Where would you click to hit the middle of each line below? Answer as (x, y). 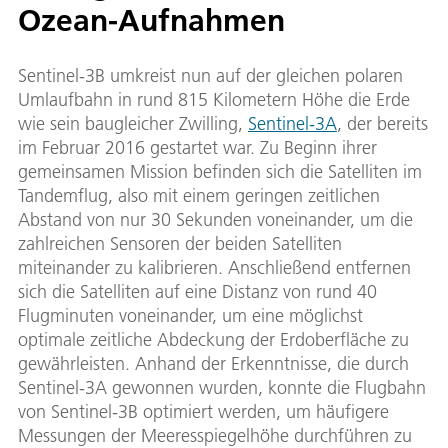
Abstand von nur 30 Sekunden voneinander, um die (215, 220)
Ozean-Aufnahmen (151, 21)
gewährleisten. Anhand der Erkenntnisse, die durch (213, 364)
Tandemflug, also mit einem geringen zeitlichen (199, 196)
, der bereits (382, 124)
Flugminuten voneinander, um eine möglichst (190, 316)
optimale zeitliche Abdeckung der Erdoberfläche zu (213, 340)
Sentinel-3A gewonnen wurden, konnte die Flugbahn (222, 388)
